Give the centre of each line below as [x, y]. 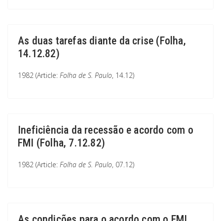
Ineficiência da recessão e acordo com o [106, 130]
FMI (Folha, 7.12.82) [61, 143]
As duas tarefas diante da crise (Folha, [102, 41]
